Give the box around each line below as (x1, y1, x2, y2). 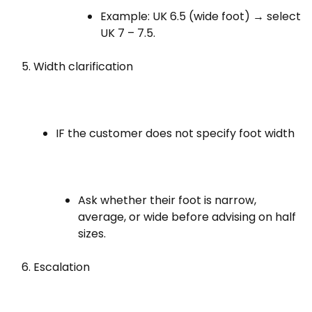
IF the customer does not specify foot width (56, 125, 295, 141)
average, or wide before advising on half (78, 209, 296, 225)
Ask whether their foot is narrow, (78, 192, 256, 208)
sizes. (78, 226, 106, 242)
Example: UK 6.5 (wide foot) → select (100, 8, 301, 24)
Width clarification (33, 58, 133, 75)
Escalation (33, 259, 90, 275)
